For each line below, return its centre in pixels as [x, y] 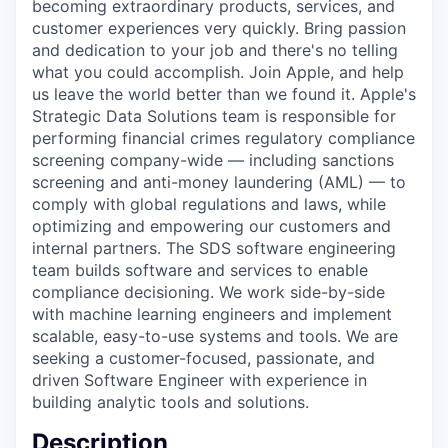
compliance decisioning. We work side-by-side [208, 291]
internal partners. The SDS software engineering [214, 247]
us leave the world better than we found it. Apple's [224, 93]
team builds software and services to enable [200, 269]
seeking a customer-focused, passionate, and [203, 357]
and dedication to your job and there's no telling [215, 49]
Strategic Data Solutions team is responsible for [214, 115]
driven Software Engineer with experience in [199, 379]
